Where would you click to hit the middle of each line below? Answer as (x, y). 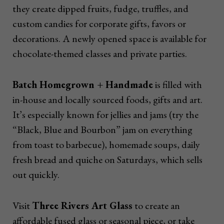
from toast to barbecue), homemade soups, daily (106, 145)
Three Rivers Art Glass (82, 206)
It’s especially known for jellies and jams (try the (105, 115)
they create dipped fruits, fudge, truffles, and (100, 9)
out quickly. (36, 175)
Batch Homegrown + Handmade (83, 85)
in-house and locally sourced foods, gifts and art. (107, 100)
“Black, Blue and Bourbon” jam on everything (102, 130)
